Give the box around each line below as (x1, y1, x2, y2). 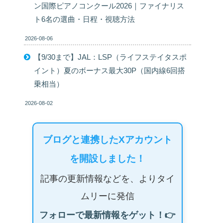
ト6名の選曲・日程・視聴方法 (33, 14, 135, 23)
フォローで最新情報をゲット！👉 (39, 210, 176, 221)
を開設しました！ (69, 153, 145, 164)
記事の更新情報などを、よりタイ (40, 174, 175, 184)
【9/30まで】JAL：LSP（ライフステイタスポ (33, 52, 187, 61)
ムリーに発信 (80, 191, 134, 202)
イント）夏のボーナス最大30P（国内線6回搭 (33, 66, 185, 75)
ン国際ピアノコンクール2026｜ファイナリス (33, 1, 184, 10)
